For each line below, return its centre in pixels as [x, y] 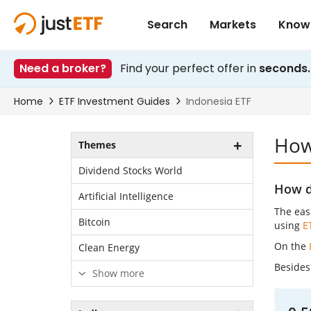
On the [291, 246]
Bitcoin [94, 222]
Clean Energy [109, 247]
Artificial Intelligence [126, 196]
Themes [97, 145]
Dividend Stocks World [131, 170]
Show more [117, 273]
